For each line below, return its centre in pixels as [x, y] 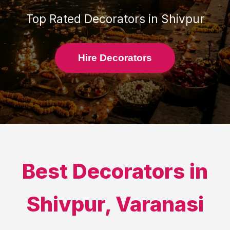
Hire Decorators [115, 58]
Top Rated [55, 19]
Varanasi [159, 204]
